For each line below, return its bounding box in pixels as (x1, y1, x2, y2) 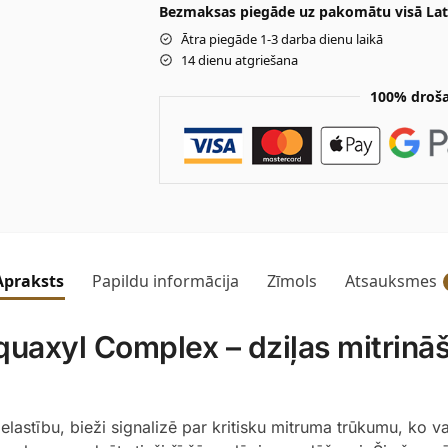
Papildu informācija (92, 269, 239, 292)
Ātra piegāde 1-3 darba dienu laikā (180, 29, 383, 48)
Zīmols (267, 269, 317, 292)
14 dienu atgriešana (180, 50, 298, 69)
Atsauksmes (345, 269, 437, 292)
